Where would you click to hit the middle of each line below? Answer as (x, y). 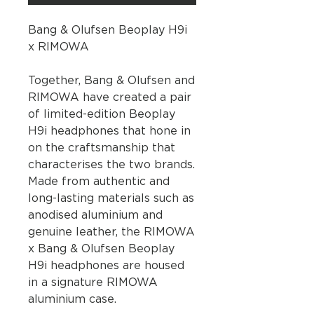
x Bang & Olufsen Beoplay (101, 249)
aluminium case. (74, 300)
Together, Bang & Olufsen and (111, 81)
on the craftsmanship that (102, 148)
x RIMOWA (59, 47)
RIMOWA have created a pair (110, 98)
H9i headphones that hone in (109, 131)
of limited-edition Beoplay (102, 115)
